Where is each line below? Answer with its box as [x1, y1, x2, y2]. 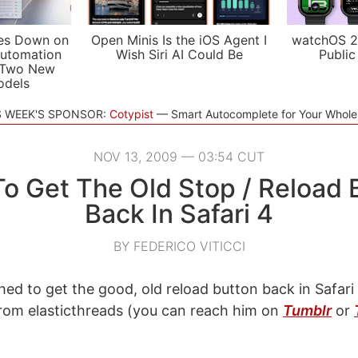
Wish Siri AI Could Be [115, 46, 243, 62]
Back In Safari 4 [85, 198, 273, 229]
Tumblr [283, 302, 332, 319]
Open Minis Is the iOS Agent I [91, 32, 267, 48]
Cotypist [109, 107, 153, 121]
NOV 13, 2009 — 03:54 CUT [93, 149, 265, 165]
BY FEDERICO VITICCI [113, 238, 245, 254]
